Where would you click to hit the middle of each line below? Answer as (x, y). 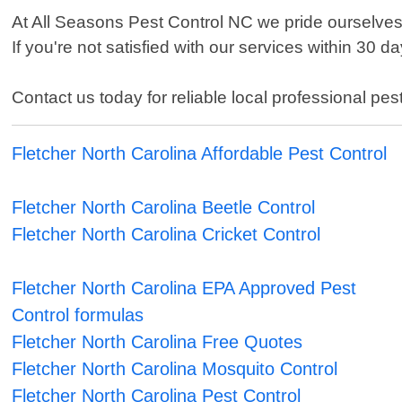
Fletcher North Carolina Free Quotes (157, 342)
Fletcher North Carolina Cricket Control (166, 235)
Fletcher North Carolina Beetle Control (164, 208)
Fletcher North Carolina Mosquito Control (175, 369)
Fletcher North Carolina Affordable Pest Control (200, 154)
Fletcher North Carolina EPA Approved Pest (184, 288)
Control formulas (78, 315)
